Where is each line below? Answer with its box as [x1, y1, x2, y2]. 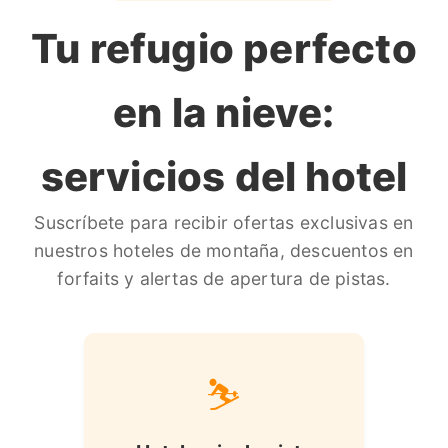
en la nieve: [113, 88, 335, 137]
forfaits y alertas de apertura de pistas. [57, 268, 391, 289]
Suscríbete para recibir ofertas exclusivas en [34, 212, 414, 233]
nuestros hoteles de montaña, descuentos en [34, 240, 414, 261]
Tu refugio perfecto [31, 24, 417, 73]
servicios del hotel [40, 152, 408, 201]
